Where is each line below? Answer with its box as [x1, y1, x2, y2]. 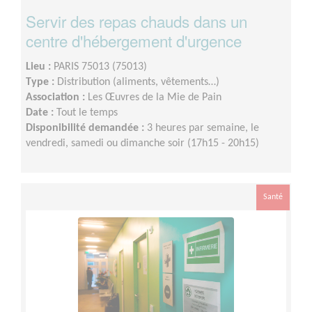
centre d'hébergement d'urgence [26, 29, 242, 52]
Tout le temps [56, 107, 118, 119]
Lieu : [26, 61, 54, 73]
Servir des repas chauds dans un [26, 10, 247, 33]
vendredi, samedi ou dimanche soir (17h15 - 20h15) [26, 138, 259, 150]
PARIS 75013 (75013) [54, 61, 147, 73]
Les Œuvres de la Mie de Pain [88, 92, 221, 104]
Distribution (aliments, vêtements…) [57, 77, 219, 88]
